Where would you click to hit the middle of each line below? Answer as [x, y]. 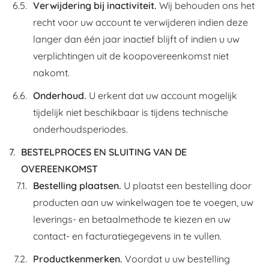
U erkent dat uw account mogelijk [162, 95]
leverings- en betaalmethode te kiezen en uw [132, 219]
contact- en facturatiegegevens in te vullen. [127, 236]
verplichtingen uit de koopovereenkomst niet [131, 56]
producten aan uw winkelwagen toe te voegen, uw [143, 202]
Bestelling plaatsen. [77, 186]
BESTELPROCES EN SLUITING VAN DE [104, 152]
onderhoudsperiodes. [80, 129]
